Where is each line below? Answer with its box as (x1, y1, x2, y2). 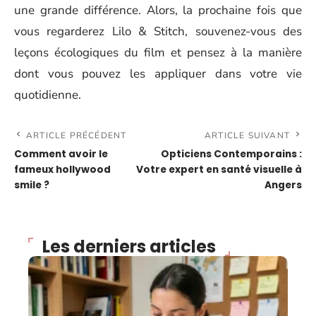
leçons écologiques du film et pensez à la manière (14, 44, 302, 61)
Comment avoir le (14, 147, 108, 161)
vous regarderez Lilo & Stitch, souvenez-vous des (14, 23, 302, 39)
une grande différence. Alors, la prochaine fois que (14, 1, 302, 18)
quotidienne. (14, 86, 81, 103)
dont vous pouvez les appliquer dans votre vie (14, 65, 302, 82)
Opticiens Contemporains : (161, 147, 302, 161)
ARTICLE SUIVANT (205, 129, 290, 141)
